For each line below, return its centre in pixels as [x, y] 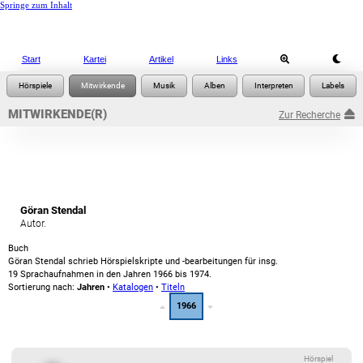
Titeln [173, 287]
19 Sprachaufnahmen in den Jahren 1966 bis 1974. [110, 274]
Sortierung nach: [43, 287]
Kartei [94, 59]
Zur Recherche [310, 115]
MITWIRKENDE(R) [58, 114]
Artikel [161, 59]
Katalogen [133, 287]
